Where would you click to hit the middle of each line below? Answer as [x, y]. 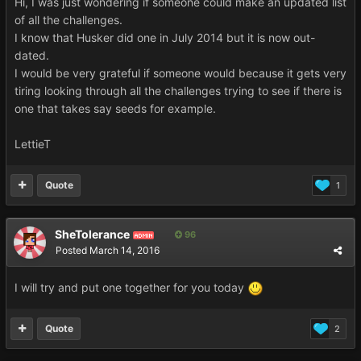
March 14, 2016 [124, 250]
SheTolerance [92, 234]
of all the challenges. [68, 20]
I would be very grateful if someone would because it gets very [180, 73]
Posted [73, 250]
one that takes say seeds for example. [115, 108]
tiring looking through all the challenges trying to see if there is [178, 91]
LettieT [33, 144]
